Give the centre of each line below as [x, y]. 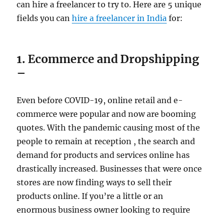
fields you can [44, 18]
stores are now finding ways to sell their [94, 183]
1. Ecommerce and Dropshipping [108, 59]
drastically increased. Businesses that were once [109, 169]
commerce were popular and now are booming [107, 114]
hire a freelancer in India [120, 18]
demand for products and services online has [103, 155]
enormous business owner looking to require [104, 210]
